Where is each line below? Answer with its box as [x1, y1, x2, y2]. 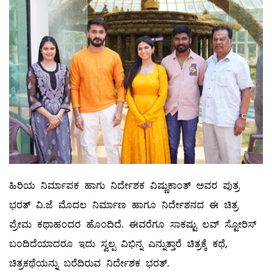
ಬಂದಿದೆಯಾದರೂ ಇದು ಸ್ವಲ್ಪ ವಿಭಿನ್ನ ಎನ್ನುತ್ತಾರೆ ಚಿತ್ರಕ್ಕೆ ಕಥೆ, [9, 236, 228, 251]
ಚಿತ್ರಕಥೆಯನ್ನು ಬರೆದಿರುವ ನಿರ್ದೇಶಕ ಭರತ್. [9, 256, 169, 270]
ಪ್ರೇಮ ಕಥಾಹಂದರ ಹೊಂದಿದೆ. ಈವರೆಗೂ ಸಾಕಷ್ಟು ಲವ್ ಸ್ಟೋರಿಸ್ [9, 217, 256, 231]
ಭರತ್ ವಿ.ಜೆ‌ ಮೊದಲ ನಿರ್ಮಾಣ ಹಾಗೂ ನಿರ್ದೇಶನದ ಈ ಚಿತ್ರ [9, 197, 238, 212]
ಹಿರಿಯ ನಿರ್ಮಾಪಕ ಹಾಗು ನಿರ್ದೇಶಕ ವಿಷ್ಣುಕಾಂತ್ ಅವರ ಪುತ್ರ [9, 178, 239, 192]
